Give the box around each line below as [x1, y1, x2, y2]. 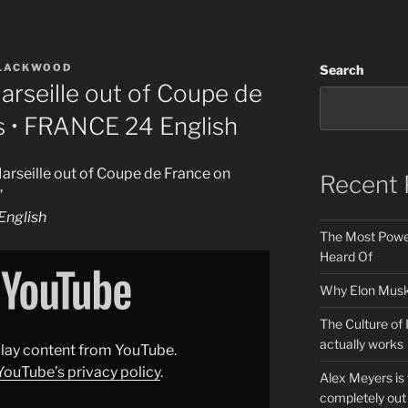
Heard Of [319, 248, 372, 264]
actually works [319, 335, 403, 352]
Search [319, 62, 363, 77]
